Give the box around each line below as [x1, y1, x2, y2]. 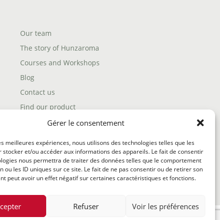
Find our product [20, 102, 76, 111]
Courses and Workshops [20, 58, 100, 67]
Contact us [20, 87, 55, 97]
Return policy [20, 146, 64, 156]
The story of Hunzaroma [20, 43, 100, 53]
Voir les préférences [132, 201, 199, 211]
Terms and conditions [20, 132, 92, 141]
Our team [20, 28, 52, 38]
